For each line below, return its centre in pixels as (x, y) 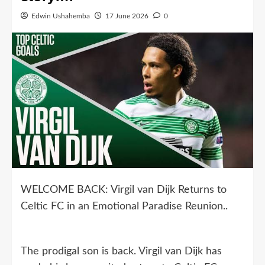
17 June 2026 (127, 16)
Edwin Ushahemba (61, 16)
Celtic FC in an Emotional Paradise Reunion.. (124, 206)
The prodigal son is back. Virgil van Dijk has (121, 251)
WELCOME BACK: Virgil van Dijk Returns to (124, 190)
